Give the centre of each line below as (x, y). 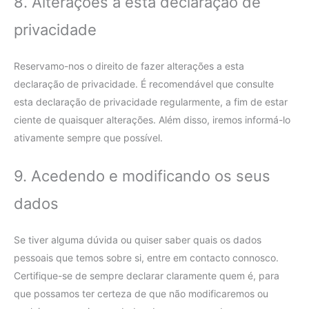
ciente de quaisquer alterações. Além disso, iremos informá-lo (152, 119)
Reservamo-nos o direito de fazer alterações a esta (129, 66)
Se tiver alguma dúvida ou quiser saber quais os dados (138, 240)
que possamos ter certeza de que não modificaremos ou (141, 294)
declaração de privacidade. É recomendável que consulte (144, 83)
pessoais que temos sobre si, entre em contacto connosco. (146, 258)
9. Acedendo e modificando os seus (142, 176)
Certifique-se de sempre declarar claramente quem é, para (147, 276)
